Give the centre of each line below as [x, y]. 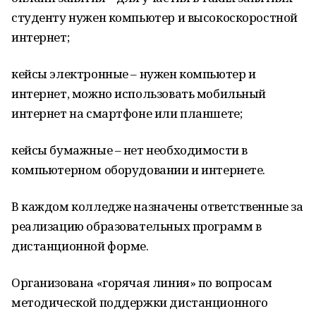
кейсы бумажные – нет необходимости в [129, 150]
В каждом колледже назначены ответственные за [157, 206]
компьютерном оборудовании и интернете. [139, 170]
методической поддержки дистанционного [140, 302]
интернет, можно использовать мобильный [139, 93]
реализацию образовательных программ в [136, 226]
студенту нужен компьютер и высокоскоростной [154, 17]
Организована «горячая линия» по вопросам [142, 282]
